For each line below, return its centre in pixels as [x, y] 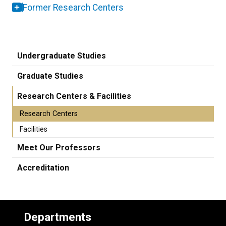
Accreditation [43, 167]
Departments [58, 217]
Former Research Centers [73, 7]
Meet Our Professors [59, 147]
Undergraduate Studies [62, 55]
